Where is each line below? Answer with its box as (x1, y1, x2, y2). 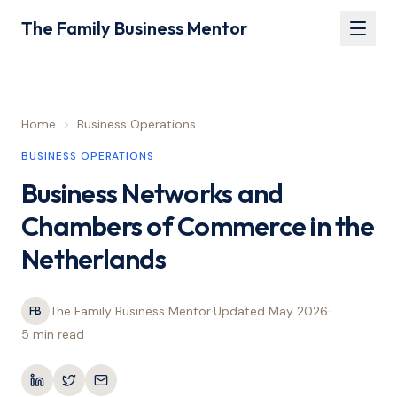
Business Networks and (21, 176, 284, 210)
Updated (214, 303, 269, 319)
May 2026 (269, 303, 328, 319)
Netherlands (21, 242, 166, 276)
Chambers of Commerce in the (21, 209, 374, 243)
